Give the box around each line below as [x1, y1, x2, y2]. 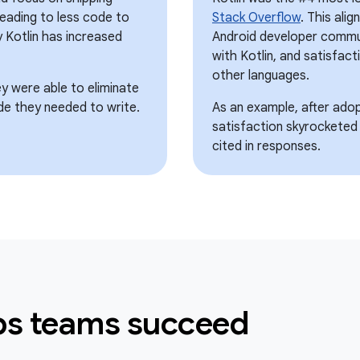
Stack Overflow [212, 10, 301, 26]
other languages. [212, 67, 309, 84]
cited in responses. [212, 138, 321, 154]
